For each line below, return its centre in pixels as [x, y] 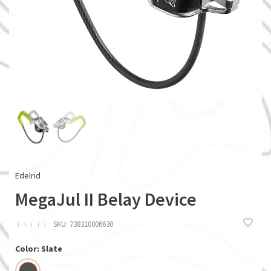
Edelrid [28, 175]
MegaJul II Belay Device [106, 199]
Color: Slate [39, 248]
